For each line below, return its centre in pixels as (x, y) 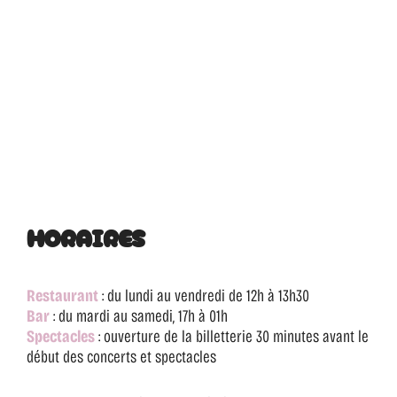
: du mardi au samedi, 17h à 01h (139, 316)
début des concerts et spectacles (121, 357)
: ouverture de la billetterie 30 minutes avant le (232, 337)
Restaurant (62, 296)
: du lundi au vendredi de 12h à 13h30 (204, 296)
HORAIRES (86, 237)
